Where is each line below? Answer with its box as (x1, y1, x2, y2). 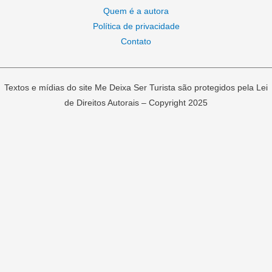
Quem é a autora (103, 7, 169, 16)
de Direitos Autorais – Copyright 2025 (64, 98, 208, 108)
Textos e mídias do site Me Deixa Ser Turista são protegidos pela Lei (4, 83, 268, 93)
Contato (121, 37, 151, 47)
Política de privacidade (92, 22, 180, 32)
